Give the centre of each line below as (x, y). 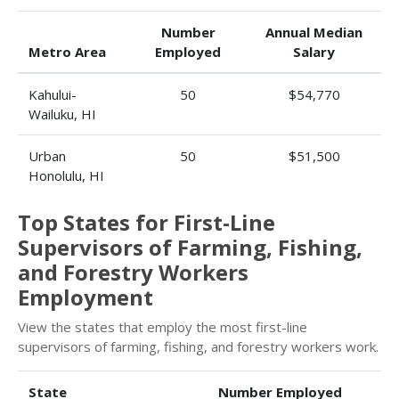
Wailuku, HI (62, 114)
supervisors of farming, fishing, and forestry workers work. (198, 346)
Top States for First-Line (147, 222)
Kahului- (53, 94)
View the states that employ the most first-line (163, 327)
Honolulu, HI (66, 175)
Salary (314, 52)
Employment (85, 297)
